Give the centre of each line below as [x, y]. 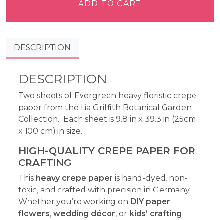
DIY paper [150, 201]
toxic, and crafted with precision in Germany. [104, 190]
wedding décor [84, 213]
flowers [34, 213]
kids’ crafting [155, 213]
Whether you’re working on [74, 201]
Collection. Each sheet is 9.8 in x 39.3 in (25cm [107, 119]
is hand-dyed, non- [150, 178]
